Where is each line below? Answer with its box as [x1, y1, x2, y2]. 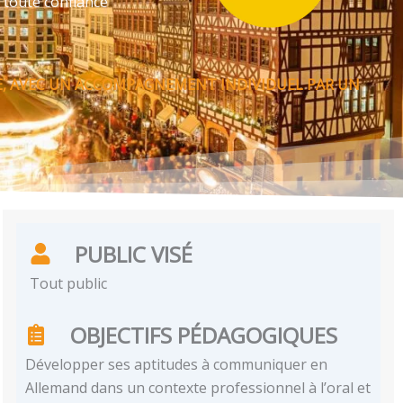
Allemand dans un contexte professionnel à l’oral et [25, 377, 372, 398]
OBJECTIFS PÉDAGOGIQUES [70, 319, 338, 350]
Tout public [30, 273, 108, 293]
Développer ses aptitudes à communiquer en [25, 354, 328, 374]
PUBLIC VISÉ [75, 238, 193, 269]
